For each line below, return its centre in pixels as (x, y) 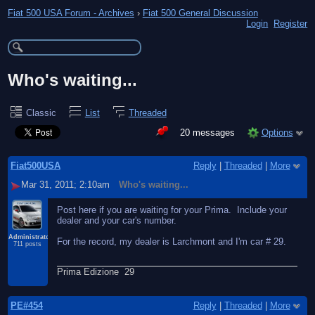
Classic (41, 112)
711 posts (28, 244)
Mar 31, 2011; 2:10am (65, 185)
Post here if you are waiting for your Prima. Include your (172, 210)
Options (277, 132)
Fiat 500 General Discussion (200, 13)
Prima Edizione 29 (96, 271)
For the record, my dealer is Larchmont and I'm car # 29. (172, 242)
